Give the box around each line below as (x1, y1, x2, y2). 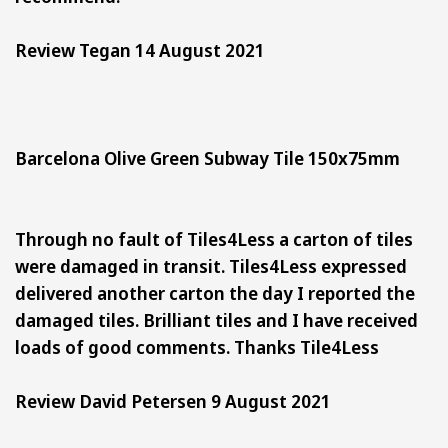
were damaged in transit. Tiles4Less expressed (15, 253, 407, 278)
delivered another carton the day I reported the (15, 280, 415, 305)
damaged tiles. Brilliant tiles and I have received (15, 307, 418, 332)
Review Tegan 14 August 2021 (15, 37, 265, 62)
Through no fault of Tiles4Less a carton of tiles (15, 226, 413, 251)
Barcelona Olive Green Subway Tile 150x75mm (15, 145, 412, 170)
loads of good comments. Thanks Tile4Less (15, 334, 379, 359)
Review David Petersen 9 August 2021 (15, 388, 331, 413)
